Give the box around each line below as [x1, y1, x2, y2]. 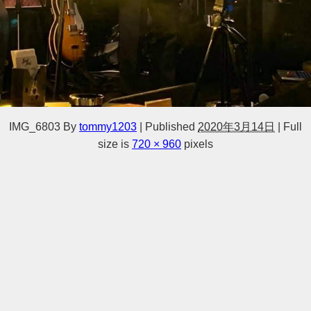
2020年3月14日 [198, 121, 275, 133]
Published [145, 121, 195, 133]
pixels [181, 138, 213, 150]
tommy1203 [79, 121, 137, 133]
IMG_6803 [9, 121, 60, 133]
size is [98, 138, 132, 150]
